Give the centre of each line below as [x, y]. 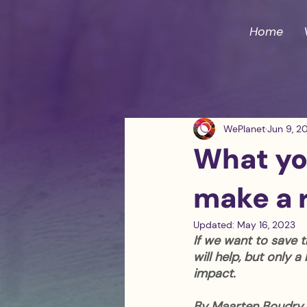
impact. [214, 273]
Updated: [215, 225]
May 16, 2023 [266, 225]
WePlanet [244, 128]
